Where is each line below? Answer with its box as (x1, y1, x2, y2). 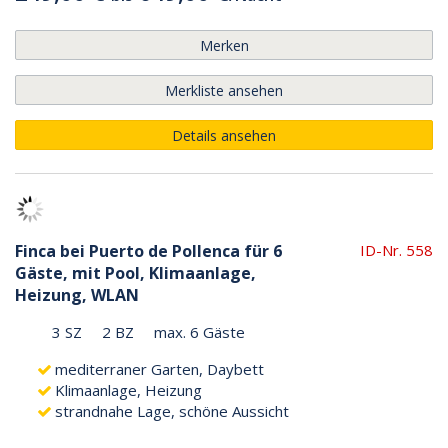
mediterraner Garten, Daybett (55, 358, 264, 379)
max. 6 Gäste (154, 321, 245, 342)
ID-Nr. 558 (360, 239, 433, 260)
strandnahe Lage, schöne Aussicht (55, 400, 289, 421)
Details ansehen (172, 125, 276, 145)
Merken (199, 35, 249, 55)
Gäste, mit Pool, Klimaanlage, (15, 261, 256, 284)
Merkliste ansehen (165, 80, 283, 100)
